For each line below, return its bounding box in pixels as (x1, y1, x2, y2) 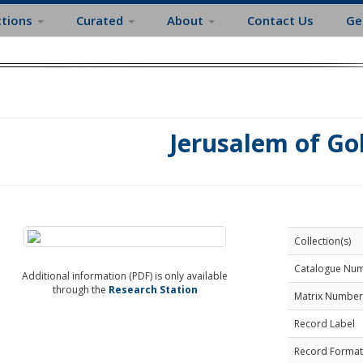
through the (52, 283, 109, 297)
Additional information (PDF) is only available (22, 269, 228, 283)
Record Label (293, 317, 355, 331)
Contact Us (247, 12, 314, 28)
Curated (76, 12, 126, 28)
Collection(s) (293, 234, 351, 248)
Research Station (108, 283, 198, 297)
